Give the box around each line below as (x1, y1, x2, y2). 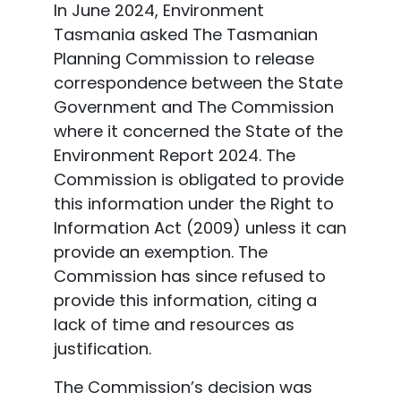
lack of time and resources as (53, 313, 294, 337)
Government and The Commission (53, 96, 334, 119)
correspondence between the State (53, 72, 343, 95)
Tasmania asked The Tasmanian (53, 23, 318, 47)
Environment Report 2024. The (53, 144, 295, 167)
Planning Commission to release (53, 47, 314, 71)
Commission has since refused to (53, 265, 326, 288)
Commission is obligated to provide (53, 168, 344, 192)
